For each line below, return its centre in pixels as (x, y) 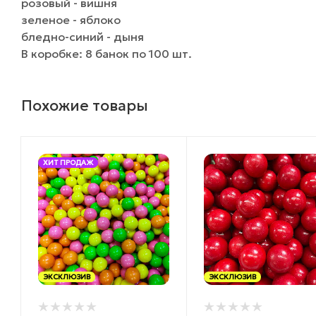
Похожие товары (85, 105)
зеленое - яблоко (71, 19)
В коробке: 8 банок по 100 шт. (107, 53)
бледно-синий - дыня (83, 36)
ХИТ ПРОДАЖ (68, 162)
